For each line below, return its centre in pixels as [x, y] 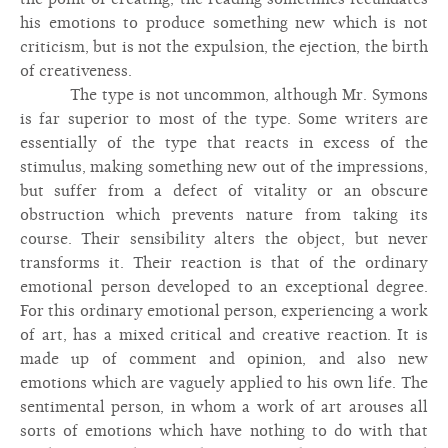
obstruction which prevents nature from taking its [224, 215]
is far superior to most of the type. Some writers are [224, 119]
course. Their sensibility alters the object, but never [224, 239]
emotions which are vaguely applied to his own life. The [224, 383]
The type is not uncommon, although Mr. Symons [249, 95]
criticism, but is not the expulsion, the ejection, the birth [224, 47]
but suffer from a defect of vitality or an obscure [224, 191]
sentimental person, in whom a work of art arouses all [224, 407]
